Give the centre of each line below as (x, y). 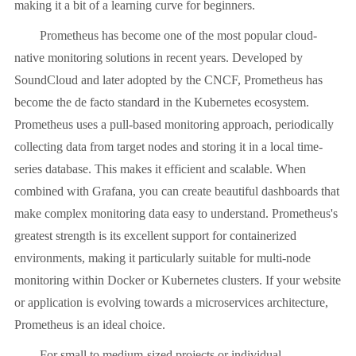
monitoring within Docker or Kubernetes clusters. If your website (178, 281)
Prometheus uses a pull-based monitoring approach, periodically (174, 125)
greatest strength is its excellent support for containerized (155, 236)
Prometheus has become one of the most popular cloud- (166, 36)
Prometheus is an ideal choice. (90, 325)
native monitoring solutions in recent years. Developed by (159, 58)
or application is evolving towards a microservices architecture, (171, 303)
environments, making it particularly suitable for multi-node (163, 258)
